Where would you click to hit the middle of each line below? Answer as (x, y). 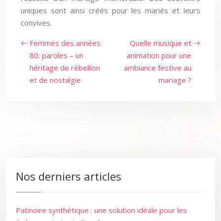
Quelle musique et (161, 43)
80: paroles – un (56, 55)
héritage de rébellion (65, 68)
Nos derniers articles (69, 176)
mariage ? (175, 80)
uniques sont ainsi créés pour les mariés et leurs (110, 10)
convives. (36, 23)
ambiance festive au (158, 68)
